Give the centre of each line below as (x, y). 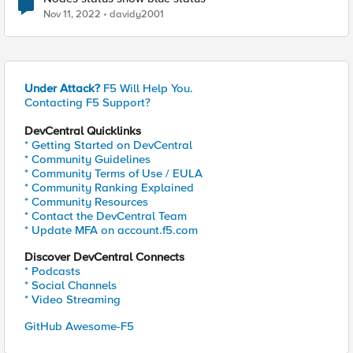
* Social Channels (71, 285)
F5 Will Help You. (147, 88)
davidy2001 (137, 14)
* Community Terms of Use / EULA (113, 173)
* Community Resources (86, 202)
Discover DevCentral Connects (104, 257)
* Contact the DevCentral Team (106, 216)
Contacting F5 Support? (87, 102)
